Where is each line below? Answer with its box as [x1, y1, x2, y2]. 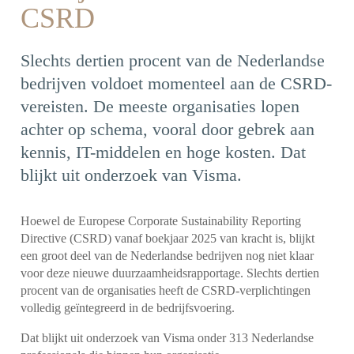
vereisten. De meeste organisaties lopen [21, 96, 300, 116]
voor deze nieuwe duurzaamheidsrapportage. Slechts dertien [21, 265, 320, 280]
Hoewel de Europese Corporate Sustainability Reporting [21, 213, 302, 228]
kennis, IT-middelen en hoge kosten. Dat [21, 142, 307, 162]
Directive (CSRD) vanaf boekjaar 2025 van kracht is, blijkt [21, 231, 315, 245]
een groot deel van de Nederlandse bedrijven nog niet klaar [21, 248, 314, 262]
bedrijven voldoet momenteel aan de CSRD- [21, 73, 333, 93]
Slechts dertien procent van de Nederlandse [21, 51, 326, 70]
